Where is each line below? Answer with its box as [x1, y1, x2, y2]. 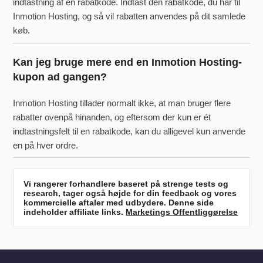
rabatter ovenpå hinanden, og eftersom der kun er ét [13, 112, 211, 122]
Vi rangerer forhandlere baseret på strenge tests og [23, 179, 229, 189]
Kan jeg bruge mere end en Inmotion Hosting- [13, 56, 242, 68]
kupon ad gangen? [13, 70, 107, 83]
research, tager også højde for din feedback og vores [23, 188, 237, 198]
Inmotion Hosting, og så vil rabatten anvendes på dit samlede [13, 11, 246, 22]
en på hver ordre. [13, 140, 79, 150]
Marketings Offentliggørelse [126, 207, 238, 217]
